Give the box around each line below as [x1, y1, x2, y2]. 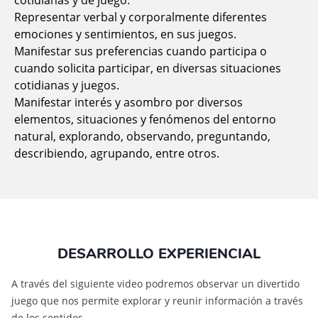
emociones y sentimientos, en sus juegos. [14, 26, 236, 42]
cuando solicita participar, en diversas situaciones [14, 60, 281, 76]
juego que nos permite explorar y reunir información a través [11, 294, 303, 307]
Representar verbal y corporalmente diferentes [14, 9, 267, 25]
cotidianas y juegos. [14, 77, 119, 93]
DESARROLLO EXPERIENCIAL [57, 244, 261, 263]
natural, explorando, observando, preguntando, [14, 128, 270, 144]
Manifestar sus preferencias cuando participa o [14, 43, 267, 59]
